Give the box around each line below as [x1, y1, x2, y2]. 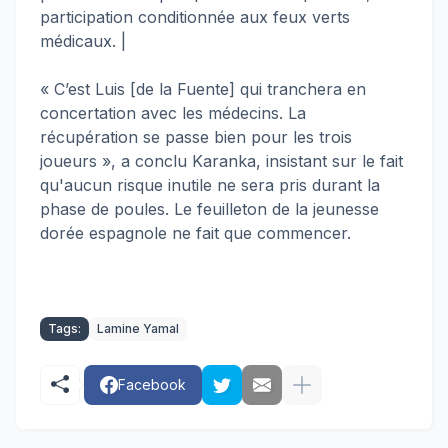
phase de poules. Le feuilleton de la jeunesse [40, 199, 379, 219]
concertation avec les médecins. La [40, 103, 306, 123]
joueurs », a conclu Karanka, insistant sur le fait [40, 151, 403, 171]
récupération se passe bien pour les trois [40, 127, 352, 147]
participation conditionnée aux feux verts [40, 7, 350, 27]
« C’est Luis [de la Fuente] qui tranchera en [40, 79, 366, 99]
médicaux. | [40, 31, 126, 51]
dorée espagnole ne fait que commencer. [40, 223, 351, 243]
